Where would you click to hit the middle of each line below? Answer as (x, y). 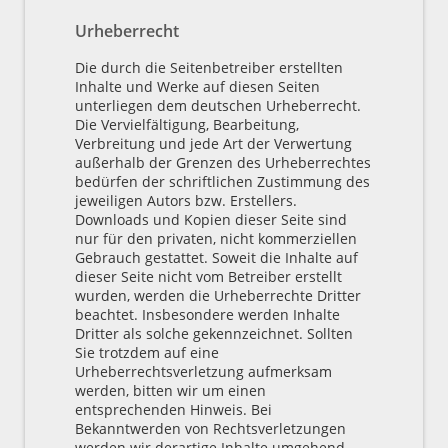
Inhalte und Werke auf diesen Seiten (197, 86)
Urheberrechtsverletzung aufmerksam (203, 371)
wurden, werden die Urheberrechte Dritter (218, 295)
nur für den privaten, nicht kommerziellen (216, 238)
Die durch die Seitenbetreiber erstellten (209, 67)
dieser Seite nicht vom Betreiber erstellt (208, 276)
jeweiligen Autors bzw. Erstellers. (186, 200)
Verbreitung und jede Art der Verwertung (213, 143)
